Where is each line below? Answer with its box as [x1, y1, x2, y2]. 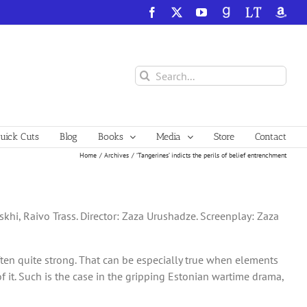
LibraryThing [245, 6, 303, 17]
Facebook [157, 6, 199, 17]
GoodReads [220, 6, 271, 17]
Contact [255, 131, 286, 143]
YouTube [206, 6, 246, 17]
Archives [104, 150, 129, 160]
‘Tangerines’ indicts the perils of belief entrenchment [136, 150, 286, 160]
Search [134, 66, 166, 80]
